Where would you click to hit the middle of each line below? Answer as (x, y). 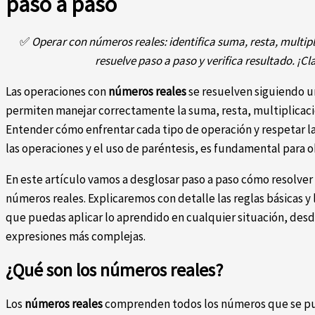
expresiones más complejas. (76, 237)
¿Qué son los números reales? (114, 270)
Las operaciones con (57, 92)
